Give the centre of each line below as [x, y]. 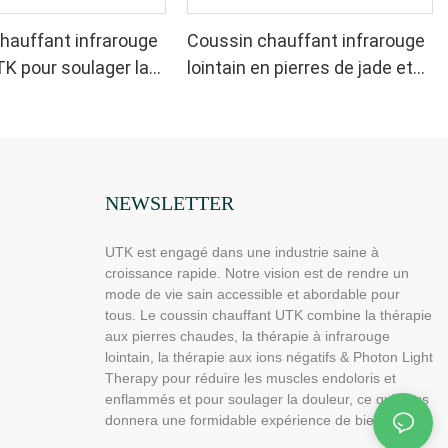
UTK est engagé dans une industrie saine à [241, 251]
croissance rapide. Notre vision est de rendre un [256, 272]
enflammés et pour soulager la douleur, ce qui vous [266, 398]
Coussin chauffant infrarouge [306, 41]
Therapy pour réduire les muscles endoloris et [250, 377]
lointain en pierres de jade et [300, 68]
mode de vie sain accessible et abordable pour [252, 293]
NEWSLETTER [169, 203]
